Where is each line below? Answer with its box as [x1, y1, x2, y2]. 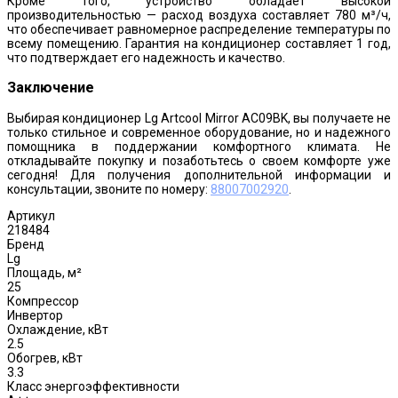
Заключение [7, 79, 94, 97]
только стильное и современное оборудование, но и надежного [7, 124, 391, 139]
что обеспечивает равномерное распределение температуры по [7, 21, 391, 36]
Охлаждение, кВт [7, 322, 108, 337]
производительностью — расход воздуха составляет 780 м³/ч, [7, 7, 391, 22]
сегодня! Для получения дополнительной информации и [7, 167, 391, 182]
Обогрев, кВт [7, 350, 83, 365]
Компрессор [7, 293, 79, 308]
